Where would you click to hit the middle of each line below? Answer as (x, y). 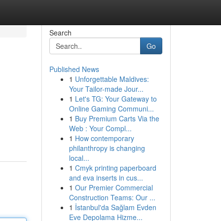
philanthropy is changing (107, 148)
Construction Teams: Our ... (112, 197)
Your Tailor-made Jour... (106, 89)
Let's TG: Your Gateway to (116, 99)
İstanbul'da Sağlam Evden (115, 207)
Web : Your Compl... (100, 128)
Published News (74, 69)
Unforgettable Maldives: (112, 79)
